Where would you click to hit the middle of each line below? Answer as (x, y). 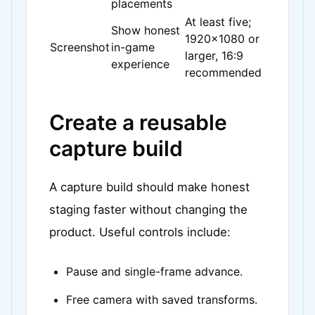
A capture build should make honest (149, 187)
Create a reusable (138, 122)
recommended (223, 72)
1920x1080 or (222, 39)
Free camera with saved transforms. (162, 300)
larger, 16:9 (214, 56)
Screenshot (80, 47)
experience (140, 64)
